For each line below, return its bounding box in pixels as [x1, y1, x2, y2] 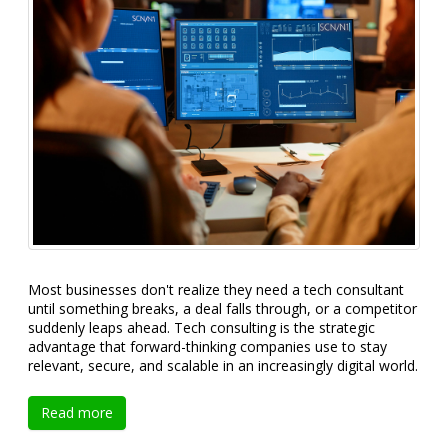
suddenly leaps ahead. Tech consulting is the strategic [28, 318, 375, 338]
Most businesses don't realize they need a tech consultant [28, 280, 404, 300]
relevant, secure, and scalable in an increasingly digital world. [28, 356, 418, 376]
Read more [41, 403, 113, 423]
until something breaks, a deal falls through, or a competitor [28, 299, 417, 319]
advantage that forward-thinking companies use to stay [28, 337, 387, 357]
